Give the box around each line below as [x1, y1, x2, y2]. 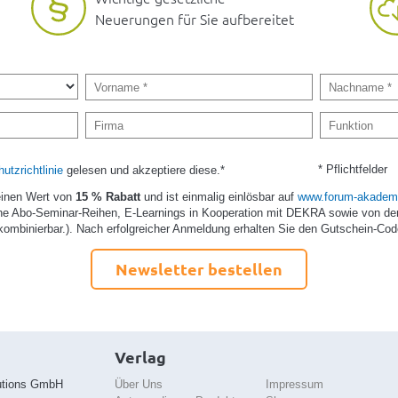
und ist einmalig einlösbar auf [144, 189, 298, 203]
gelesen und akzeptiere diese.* [62, 163, 225, 177]
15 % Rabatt [76, 189, 145, 203]
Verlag [114, 346, 166, 367]
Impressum [266, 378, 324, 392]
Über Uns [114, 378, 163, 392]
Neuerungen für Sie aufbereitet [95, 9, 294, 29]
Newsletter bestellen [115, 258, 283, 279]
